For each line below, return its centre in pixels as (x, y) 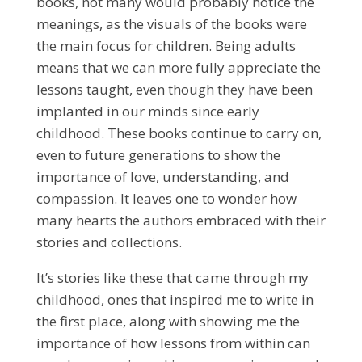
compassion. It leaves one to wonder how (166, 198)
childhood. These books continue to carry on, (179, 133)
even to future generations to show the (158, 154)
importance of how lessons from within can (173, 343)
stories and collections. (110, 242)
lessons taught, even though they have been (174, 89)
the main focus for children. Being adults (166, 45)
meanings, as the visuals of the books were (171, 23)
